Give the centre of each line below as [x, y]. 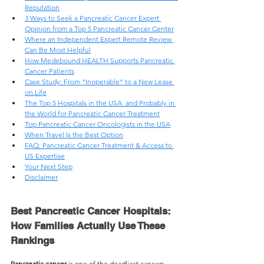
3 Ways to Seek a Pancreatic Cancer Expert [93, 18]
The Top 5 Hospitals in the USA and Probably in [100, 103]
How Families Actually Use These [89, 226]
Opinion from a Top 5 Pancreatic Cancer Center [99, 29]
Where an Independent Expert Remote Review [99, 39]
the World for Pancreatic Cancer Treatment [92, 113]
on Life [36, 92]
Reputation [42, 7]
